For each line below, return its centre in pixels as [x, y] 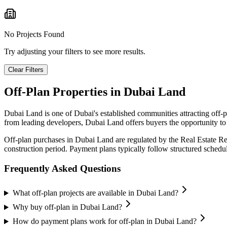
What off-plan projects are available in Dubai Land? [95, 193]
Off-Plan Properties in [64, 92]
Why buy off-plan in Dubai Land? [67, 207]
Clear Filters [26, 70]
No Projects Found [34, 34]
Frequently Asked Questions [62, 168]
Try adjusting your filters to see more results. [75, 52]
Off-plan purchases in [40, 140]
